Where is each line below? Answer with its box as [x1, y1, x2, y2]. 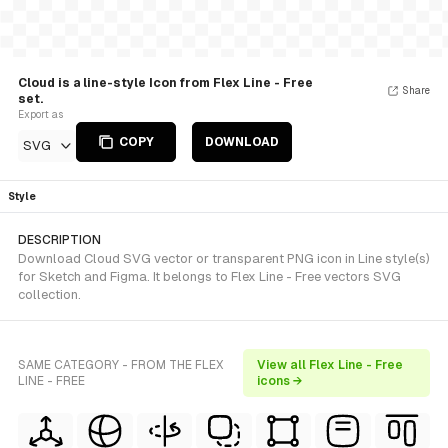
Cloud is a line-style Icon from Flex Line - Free [18, 76, 313, 90]
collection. [18, 287, 81, 302]
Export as [18, 109, 63, 120]
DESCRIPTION [18, 233, 101, 247]
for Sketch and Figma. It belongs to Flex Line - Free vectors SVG [18, 269, 401, 284]
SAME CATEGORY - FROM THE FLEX [18, 358, 224, 372]
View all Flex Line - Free [257, 358, 404, 372]
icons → [257, 374, 304, 388]
